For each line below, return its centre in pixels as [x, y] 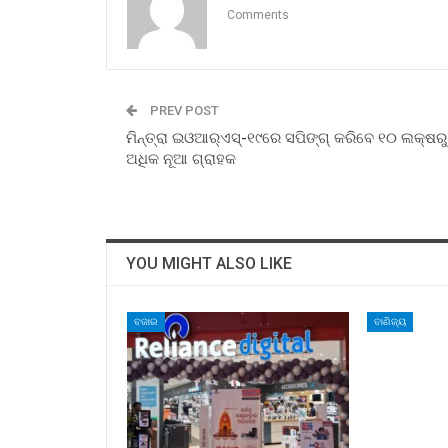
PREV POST [183, 110]
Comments [258, 14]
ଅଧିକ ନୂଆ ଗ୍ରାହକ [181, 158]
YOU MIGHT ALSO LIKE [209, 263]
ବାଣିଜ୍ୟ [389, 321]
